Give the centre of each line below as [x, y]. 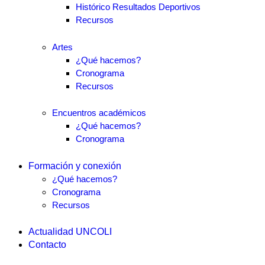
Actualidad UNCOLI [70, 232]
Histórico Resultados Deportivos [138, 7]
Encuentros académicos [99, 113]
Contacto [47, 245]
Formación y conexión [75, 166]
